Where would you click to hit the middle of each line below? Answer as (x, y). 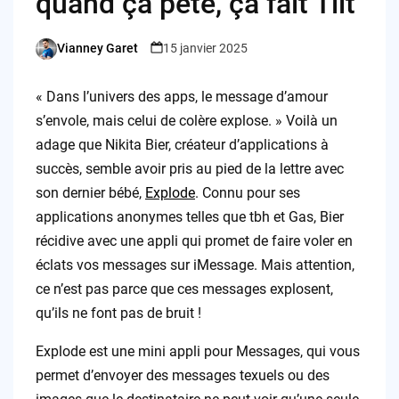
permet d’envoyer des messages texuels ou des (182, 375)
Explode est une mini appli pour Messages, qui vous (197, 351)
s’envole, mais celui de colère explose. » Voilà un (186, 120)
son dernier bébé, (90, 192)
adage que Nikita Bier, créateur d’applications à (182, 144)
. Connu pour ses (247, 192)
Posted (54, 57)
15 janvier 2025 (205, 49)
